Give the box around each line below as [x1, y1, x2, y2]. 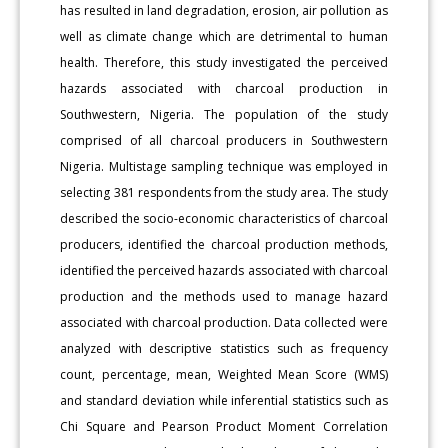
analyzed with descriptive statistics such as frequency [60, 339, 388, 357]
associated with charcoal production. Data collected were [60, 313, 388, 331]
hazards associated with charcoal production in [60, 79, 388, 97]
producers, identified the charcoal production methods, [60, 235, 388, 253]
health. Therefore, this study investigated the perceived [60, 53, 388, 71]
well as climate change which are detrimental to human [60, 27, 388, 45]
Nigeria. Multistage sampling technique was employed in [60, 157, 388, 175]
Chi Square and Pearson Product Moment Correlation [60, 417, 388, 435]
